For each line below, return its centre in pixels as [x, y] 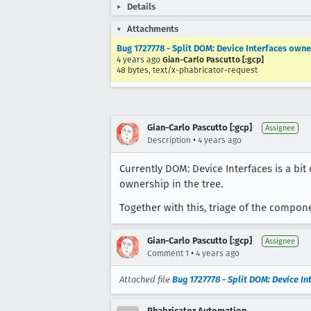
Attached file [146, 279]
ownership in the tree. [171, 184]
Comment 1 [168, 253]
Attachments [153, 29]
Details [141, 7]
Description [169, 140]
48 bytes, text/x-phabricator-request [187, 70]
